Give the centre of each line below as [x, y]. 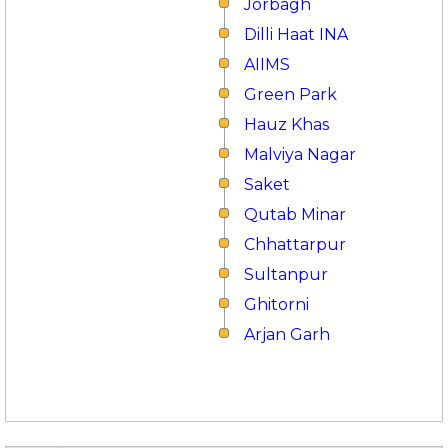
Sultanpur [286, 274]
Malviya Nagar [300, 154]
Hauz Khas [286, 124]
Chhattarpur [295, 244]
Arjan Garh [287, 334]
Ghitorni [276, 304]
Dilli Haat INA [296, 34]
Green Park [290, 94]
